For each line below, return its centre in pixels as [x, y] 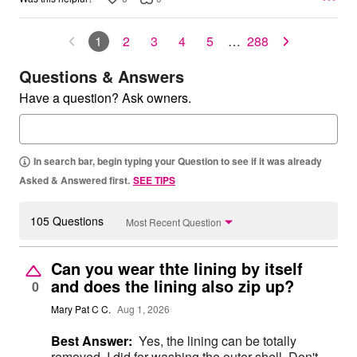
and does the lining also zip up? [173, 286]
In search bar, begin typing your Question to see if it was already [178, 161]
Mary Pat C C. [81, 309]
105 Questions [67, 221]
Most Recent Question [174, 222]
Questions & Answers [102, 76]
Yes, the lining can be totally [218, 341]
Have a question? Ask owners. [105, 98]
